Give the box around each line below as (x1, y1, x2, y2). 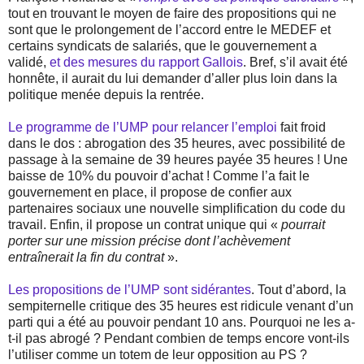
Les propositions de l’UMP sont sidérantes (8, 283, 251, 297)
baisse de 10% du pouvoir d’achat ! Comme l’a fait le (8, 169, 310, 184)
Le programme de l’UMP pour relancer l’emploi (8, 120, 277, 135)
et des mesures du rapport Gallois (50, 55, 243, 70)
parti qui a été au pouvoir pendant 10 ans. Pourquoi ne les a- (8, 315, 355, 330)
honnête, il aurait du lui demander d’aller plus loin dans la (8, 71, 337, 86)
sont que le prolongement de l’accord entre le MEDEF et (8, 23, 331, 37)
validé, (8, 55, 50, 70)
